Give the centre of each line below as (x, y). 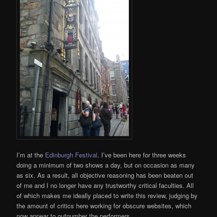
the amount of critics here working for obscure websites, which (104, 206)
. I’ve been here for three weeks (142, 155)
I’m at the (31, 155)
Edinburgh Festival (71, 155)
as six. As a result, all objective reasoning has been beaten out (105, 175)
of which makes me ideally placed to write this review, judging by (107, 196)
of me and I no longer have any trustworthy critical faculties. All (105, 186)
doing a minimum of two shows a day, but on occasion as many (106, 165)
